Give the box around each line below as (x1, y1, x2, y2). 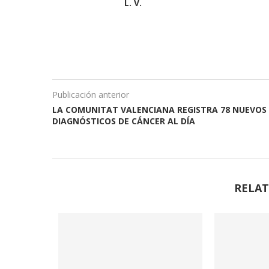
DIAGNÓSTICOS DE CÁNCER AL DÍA (52, 115, 195, 127)
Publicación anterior (52, 88, 129, 100)
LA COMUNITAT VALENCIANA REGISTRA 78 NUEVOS (52, 103, 267, 115)
